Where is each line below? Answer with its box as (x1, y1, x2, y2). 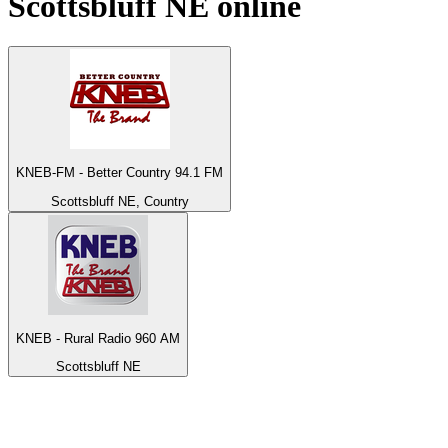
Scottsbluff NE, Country (50, 193, 189, 209)
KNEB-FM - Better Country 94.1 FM (16, 165, 223, 181)
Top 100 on (8, 400, 126, 427)
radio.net (126, 400, 219, 427)
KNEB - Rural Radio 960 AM (16, 331, 180, 347)
